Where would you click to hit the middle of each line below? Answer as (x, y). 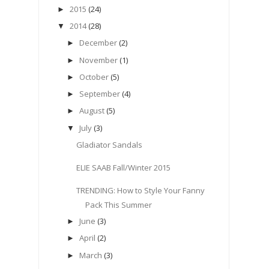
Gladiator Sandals (110, 144)
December (98, 43)
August (92, 111)
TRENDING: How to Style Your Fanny (141, 190)
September (99, 94)
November (98, 60)
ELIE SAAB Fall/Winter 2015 (124, 167)
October (94, 77)
